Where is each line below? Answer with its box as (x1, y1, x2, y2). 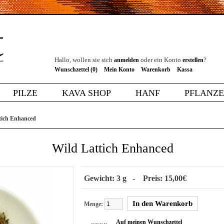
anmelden (114, 56, 139, 63)
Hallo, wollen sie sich (54, 56, 114, 63)
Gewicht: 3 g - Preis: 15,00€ (84, 174, 186, 182)
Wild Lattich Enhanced (52, 141, 173, 155)
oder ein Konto (139, 56, 182, 63)
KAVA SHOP (62, 88, 111, 98)
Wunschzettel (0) (54, 66, 97, 73)
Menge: (84, 200, 104, 207)
